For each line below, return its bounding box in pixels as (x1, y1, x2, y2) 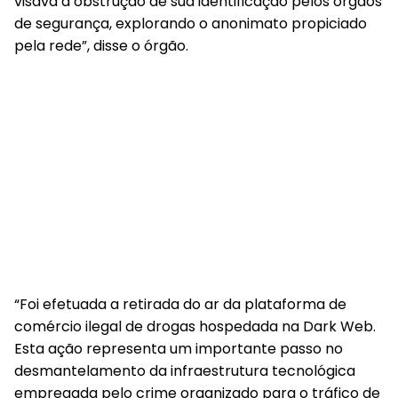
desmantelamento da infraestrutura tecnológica (14, 361, 355, 381)
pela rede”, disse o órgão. (14, 36, 188, 56)
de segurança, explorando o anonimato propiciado (14, 13, 367, 34)
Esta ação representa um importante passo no (14, 338, 343, 359)
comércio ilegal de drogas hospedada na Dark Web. (14, 316, 376, 337)
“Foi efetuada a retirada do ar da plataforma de (14, 294, 346, 314)
